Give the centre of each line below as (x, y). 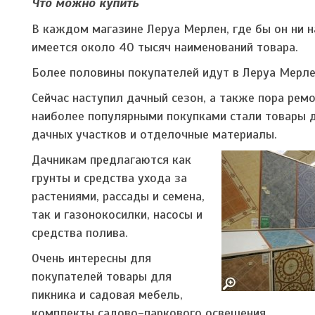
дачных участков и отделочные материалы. (154, 134)
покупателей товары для (102, 276)
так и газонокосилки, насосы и (117, 214)
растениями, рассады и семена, (118, 196)
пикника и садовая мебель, (107, 294)
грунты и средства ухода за (109, 178)
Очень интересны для (91, 258)
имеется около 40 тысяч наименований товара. (165, 47)
